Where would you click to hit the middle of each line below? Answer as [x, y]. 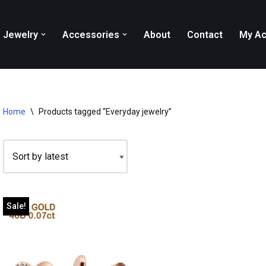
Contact [205, 35]
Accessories [91, 35]
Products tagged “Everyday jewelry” [105, 112]
